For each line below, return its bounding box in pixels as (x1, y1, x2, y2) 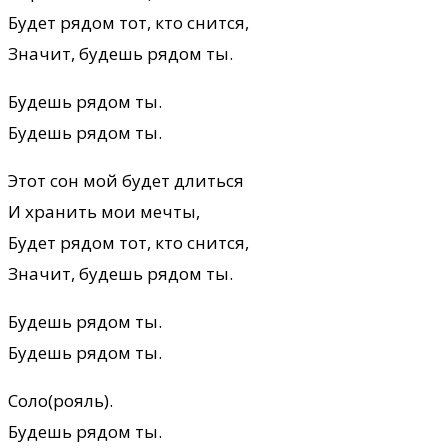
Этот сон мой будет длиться (8, 168, 244, 192)
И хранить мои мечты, (8, 199, 200, 223)
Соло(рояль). (8, 388, 113, 412)
